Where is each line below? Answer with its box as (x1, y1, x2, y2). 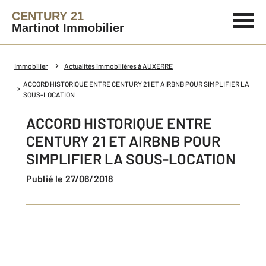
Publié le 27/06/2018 (32, 173, 114, 184)
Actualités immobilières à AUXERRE (64, 62, 173, 70)
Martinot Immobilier (12, 21, 124, 34)
